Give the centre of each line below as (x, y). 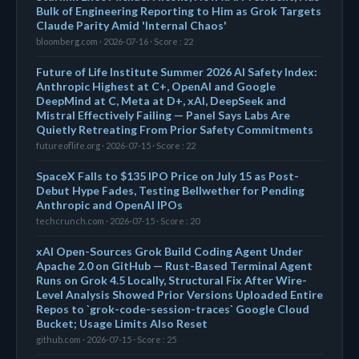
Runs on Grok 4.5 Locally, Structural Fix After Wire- (171, 280)
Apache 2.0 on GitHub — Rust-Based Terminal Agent (174, 265)
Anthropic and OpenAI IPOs (109, 204)
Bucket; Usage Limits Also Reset (122, 323)
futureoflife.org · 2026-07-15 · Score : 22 (116, 145)
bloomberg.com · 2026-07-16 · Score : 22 (115, 41)
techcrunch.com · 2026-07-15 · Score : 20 (118, 220)
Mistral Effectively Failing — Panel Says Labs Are (163, 115)
